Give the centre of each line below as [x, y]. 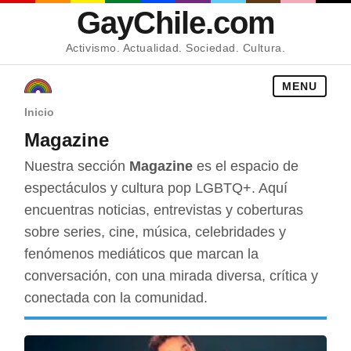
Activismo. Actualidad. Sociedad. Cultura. [175, 48]
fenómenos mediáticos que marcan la [142, 254]
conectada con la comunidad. [116, 298]
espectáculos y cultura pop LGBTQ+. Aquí [156, 188]
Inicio [40, 112]
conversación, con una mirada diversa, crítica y [172, 276]
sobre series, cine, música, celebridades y [156, 232]
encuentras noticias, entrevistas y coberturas [164, 210]
